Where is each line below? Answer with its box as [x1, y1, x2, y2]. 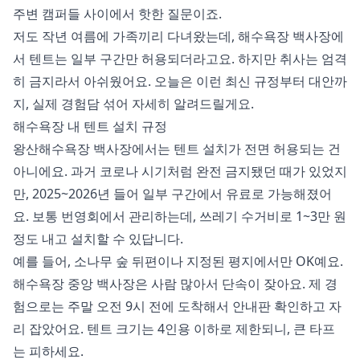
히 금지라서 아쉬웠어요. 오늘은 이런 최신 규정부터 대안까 [13, 72, 347, 91]
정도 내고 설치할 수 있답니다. [13, 230, 183, 248]
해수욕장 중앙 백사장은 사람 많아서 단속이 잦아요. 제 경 [13, 275, 337, 293]
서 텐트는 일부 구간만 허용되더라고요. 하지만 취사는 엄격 [13, 50, 347, 68]
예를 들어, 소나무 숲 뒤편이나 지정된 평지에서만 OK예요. [13, 252, 343, 271]
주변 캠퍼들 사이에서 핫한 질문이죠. [13, 5, 222, 23]
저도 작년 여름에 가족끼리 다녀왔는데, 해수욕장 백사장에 [13, 27, 344, 46]
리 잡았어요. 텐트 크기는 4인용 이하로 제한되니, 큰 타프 [13, 320, 335, 338]
